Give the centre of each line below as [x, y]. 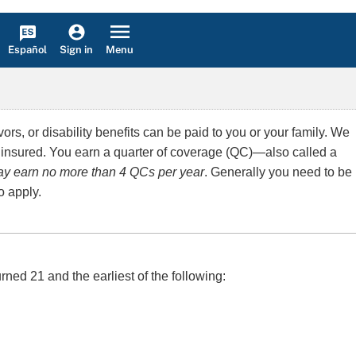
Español [27, 49]
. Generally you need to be [278, 172]
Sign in [76, 50]
